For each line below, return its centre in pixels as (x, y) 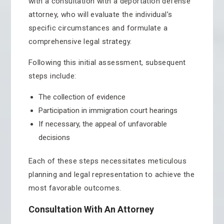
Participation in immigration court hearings (108, 110)
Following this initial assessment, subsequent (107, 62)
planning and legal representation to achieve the (111, 174)
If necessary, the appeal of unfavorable (102, 124)
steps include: (52, 76)
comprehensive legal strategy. (80, 41)
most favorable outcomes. (75, 188)
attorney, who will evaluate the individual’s (100, 14)
